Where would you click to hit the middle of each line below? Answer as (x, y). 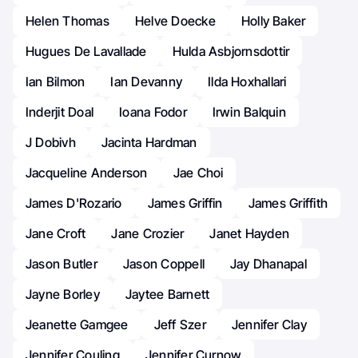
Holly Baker (273, 21)
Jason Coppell (164, 264)
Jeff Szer (180, 325)
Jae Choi (198, 173)
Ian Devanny (147, 82)
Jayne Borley (63, 294)
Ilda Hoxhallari (247, 82)
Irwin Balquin (249, 112)
